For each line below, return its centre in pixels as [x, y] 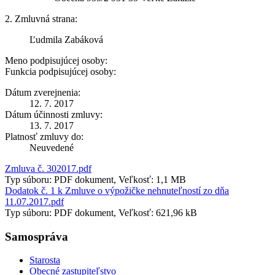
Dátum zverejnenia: [43, 92]
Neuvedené [52, 147]
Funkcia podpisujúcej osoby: [60, 71]
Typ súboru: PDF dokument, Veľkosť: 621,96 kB [101, 212]
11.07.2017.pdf [34, 201]
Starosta [45, 260]
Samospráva [37, 236]
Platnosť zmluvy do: [44, 136]
